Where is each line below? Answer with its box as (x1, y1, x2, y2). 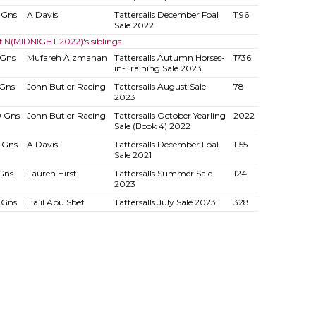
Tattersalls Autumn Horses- (114, 52, 225, 63)
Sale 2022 (114, 20, 154, 30)
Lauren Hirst (26, 168, 77, 178)
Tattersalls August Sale (114, 81, 206, 92)
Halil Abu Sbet (26, 197, 85, 207)
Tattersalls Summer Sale (114, 168, 212, 178)
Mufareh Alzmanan (26, 52, 107, 63)
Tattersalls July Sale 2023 (114, 197, 216, 207)
